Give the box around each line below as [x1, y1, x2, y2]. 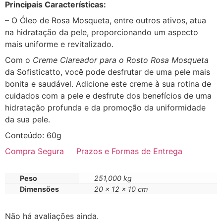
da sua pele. [5, 114, 50, 124]
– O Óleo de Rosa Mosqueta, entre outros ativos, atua [5, 15, 206, 25]
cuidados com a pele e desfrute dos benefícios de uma [5, 90, 212, 101]
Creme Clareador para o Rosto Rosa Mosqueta [33, 55, 209, 65]
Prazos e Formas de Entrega [76, 146, 182, 156]
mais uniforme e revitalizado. [5, 39, 113, 49]
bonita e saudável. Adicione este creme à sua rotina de [5, 78, 211, 89]
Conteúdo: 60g [5, 130, 61, 140]
